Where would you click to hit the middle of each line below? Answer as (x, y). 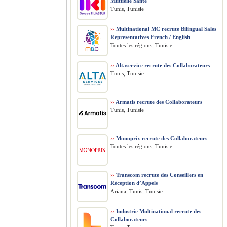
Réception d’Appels (134, 183)
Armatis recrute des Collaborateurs (158, 102)
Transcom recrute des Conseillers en (159, 175)
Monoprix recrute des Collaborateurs (161, 138)
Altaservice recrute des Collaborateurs (162, 65)
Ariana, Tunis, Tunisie (137, 191)
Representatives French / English (150, 37)
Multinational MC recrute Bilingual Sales (165, 29)
